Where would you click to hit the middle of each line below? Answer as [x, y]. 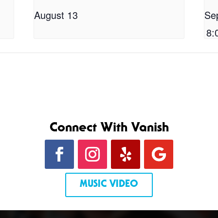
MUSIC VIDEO [109, 185]
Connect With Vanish [109, 129]
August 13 [56, 15]
